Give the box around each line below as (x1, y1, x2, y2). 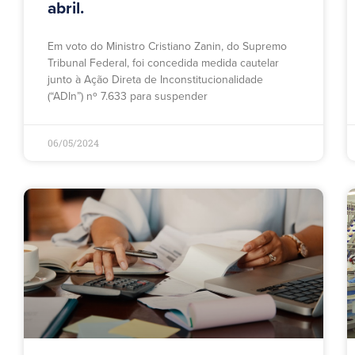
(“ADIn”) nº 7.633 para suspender (48, 90, 208, 104)
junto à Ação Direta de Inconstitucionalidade (48, 73, 263, 87)
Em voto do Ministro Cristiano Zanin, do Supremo (48, 40, 287, 54)
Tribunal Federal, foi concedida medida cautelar (48, 56, 279, 71)
